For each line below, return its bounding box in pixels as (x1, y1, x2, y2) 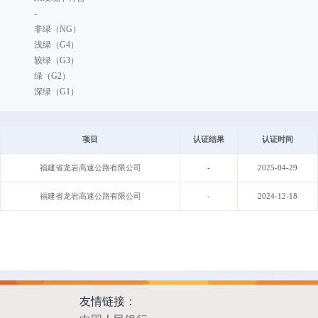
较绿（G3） (34, 55, 79, 66)
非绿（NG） (34, 24, 82, 35)
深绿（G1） (34, 87, 79, 97)
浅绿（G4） (34, 40, 79, 50)
